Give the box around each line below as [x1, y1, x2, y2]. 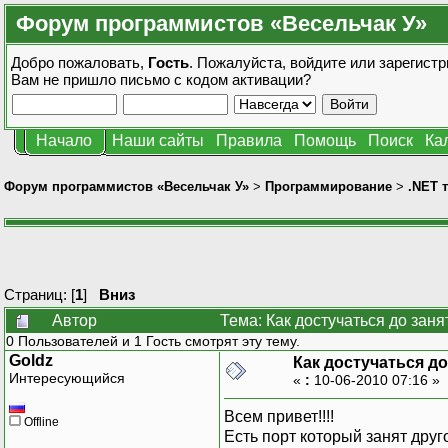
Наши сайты [112, 132, 204, 149]
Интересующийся [9, 369, 125, 386]
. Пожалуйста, [189, 54, 290, 71]
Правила [216, 132, 282, 149]
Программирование [265, 178, 392, 194]
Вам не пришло [11, 71, 120, 88]
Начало [36, 132, 92, 149]
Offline [21, 414, 59, 429]
